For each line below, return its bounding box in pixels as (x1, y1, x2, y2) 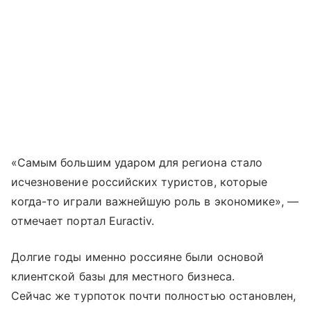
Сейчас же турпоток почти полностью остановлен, (11, 288, 296, 303)
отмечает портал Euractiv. (11, 213, 155, 228)
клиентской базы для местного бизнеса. (11, 269, 235, 283)
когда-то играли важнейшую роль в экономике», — (11, 194, 299, 208)
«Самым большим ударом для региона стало (11, 155, 262, 169)
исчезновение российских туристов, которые (11, 174, 267, 189)
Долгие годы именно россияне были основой (11, 249, 264, 264)
